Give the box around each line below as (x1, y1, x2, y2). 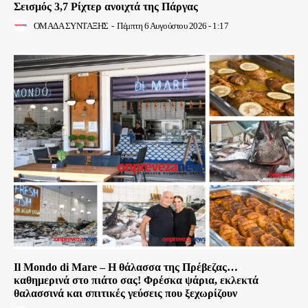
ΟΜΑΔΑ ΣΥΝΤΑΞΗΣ (33, 20, 109, 31)
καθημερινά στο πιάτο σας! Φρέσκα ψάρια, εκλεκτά (14, 274, 258, 286)
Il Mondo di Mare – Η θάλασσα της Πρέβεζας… (14, 261, 238, 273)
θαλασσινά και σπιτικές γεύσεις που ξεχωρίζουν (14, 287, 237, 299)
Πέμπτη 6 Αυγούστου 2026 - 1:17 (117, 20, 228, 31)
